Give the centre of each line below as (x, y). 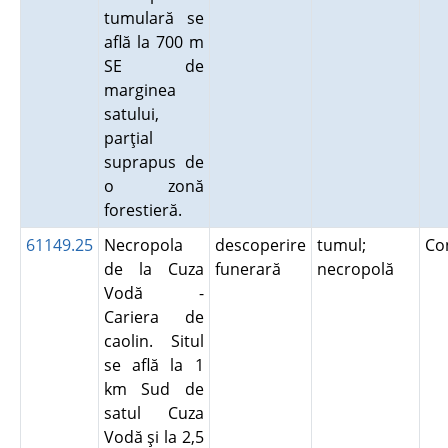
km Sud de (153, 389)
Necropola (143, 245)
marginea (139, 90)
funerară (251, 269)
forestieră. (146, 210)
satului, (131, 114)
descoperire (260, 245)
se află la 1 (153, 365)
